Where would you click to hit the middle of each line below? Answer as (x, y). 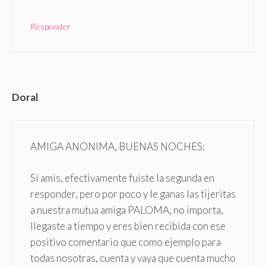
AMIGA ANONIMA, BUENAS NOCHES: (118, 147)
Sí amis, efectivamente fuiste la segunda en (122, 178)
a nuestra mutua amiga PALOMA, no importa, (127, 210)
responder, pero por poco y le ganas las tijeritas (133, 194)
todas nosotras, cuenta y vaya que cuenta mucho (133, 258)
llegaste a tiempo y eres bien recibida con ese (128, 226)
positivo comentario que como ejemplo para (126, 242)
